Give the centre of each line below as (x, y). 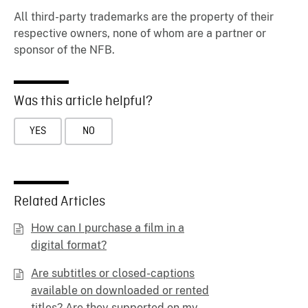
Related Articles (59, 201)
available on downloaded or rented (120, 290)
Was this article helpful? (83, 101)
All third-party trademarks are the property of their (144, 17)
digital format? (69, 245)
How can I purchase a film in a (108, 228)
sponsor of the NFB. (64, 50)
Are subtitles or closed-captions (113, 273)
